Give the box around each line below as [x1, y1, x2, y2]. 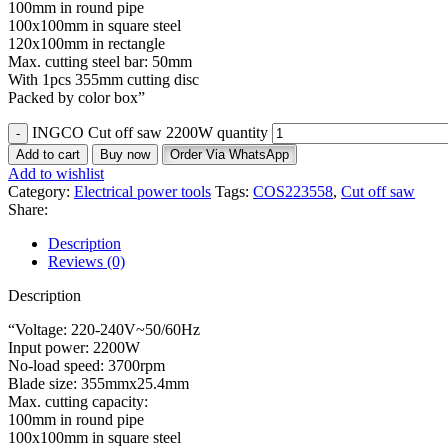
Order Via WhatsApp [170, 146, 289, 162]
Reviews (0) [48, 252, 125, 270]
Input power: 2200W [8, 338, 140, 356]
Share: [8, 200, 48, 218]
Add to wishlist [8, 164, 104, 182]
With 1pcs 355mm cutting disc [8, 70, 199, 88]
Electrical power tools [74, 182, 211, 200]
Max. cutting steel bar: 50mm [8, 52, 192, 70]
